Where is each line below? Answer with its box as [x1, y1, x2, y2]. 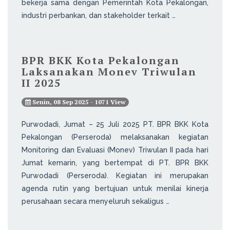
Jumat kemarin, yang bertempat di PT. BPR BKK [22, 158, 208, 167]
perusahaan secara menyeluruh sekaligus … [22, 197, 170, 205]
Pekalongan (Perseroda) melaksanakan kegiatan [22, 132, 208, 141]
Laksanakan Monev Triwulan [22, 64, 197, 79]
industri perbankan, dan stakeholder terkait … [22, 11, 176, 20]
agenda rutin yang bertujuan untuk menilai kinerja [22, 184, 208, 193]
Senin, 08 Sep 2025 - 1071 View [31, 98, 126, 106]
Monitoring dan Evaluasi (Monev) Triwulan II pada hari [22, 145, 208, 154]
